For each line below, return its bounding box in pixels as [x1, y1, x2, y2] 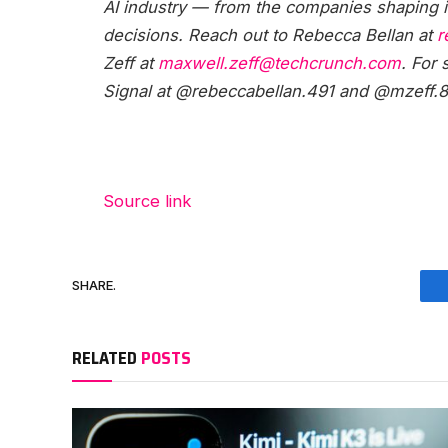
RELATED [72, 344, 141, 371]
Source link [103, 190, 192, 211]
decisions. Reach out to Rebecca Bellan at [103, 25, 437, 46]
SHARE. [72, 277, 116, 294]
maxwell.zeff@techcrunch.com [158, 53, 401, 74]
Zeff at [103, 53, 158, 74]
